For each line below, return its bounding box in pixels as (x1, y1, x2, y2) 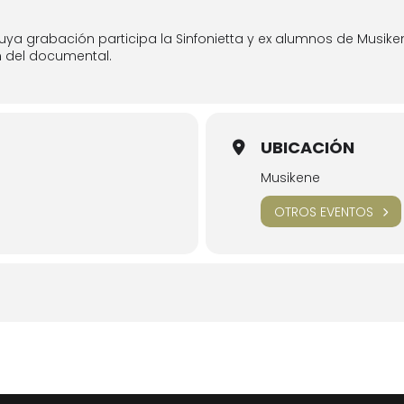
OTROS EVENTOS (274, 202, 373, 221)
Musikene (261, 169, 320, 187)
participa (98, 30, 157, 48)
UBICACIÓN (261, 136, 354, 159)
